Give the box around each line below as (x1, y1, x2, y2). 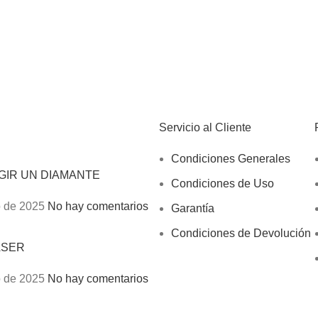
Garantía (171, 202, 214, 214)
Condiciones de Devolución (171, 227, 311, 239)
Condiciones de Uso (171, 177, 274, 190)
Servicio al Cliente (159, 121, 251, 133)
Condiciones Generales (171, 153, 290, 165)
